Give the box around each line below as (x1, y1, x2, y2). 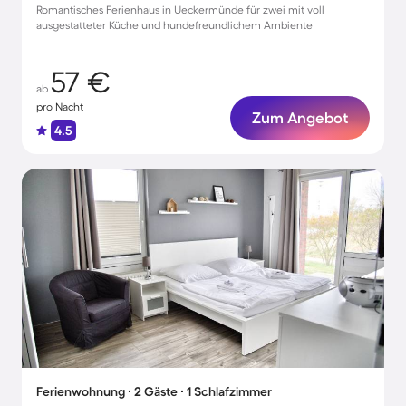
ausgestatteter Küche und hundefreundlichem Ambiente (36, 19, 313, 31)
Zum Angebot (252, 109, 348, 126)
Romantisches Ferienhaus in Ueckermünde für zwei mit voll (36, 4, 324, 15)
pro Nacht (36, 101, 83, 112)
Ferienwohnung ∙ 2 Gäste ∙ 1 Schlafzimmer (36, 384, 272, 399)
